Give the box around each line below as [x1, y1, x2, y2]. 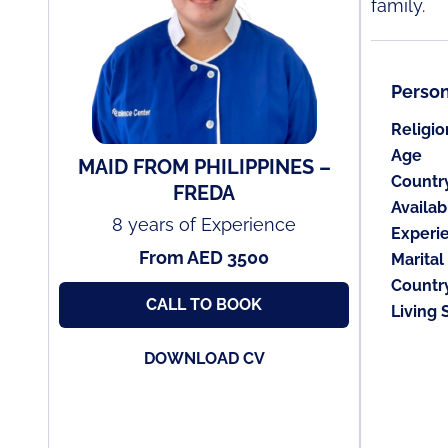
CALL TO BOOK [146, 295, 262, 314]
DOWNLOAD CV [143, 349, 265, 368]
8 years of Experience [112, 214, 296, 235]
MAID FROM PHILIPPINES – [77, 155, 331, 179]
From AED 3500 [139, 247, 269, 268]
